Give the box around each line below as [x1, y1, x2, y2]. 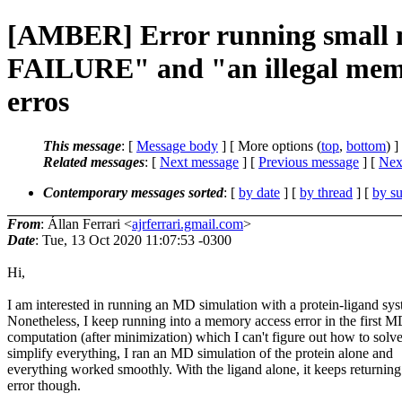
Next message [160, 153, 239, 170]
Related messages [43, 153, 144, 170]
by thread [300, 184, 353, 200]
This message [43, 137, 121, 153]
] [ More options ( [218, 137, 321, 153]
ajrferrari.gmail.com [132, 215, 243, 232]
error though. [7, 377, 81, 393]
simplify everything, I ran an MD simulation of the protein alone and [7, 345, 393, 361]
